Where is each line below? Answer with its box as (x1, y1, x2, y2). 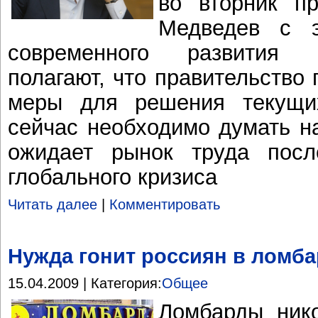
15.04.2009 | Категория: (8, 275, 162, 292)
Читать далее (8, 197, 97, 213)
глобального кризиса (8, 164, 217, 189)
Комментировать (109, 197, 220, 213)
